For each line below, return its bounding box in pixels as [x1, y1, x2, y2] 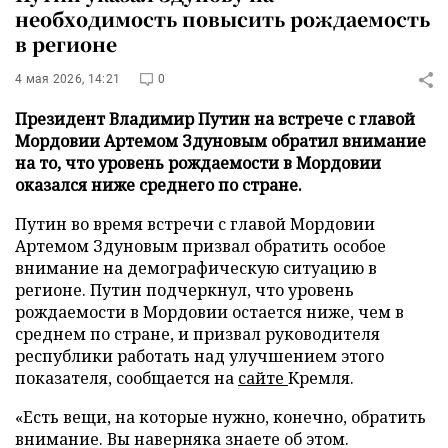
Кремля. [288, 367, 354, 389]
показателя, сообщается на [15, 367, 238, 389]
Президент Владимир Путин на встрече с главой [15, 108, 415, 130]
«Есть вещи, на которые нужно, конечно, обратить [15, 406, 426, 428]
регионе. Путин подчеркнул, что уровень [15, 279, 354, 301]
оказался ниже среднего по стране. [15, 174, 302, 196]
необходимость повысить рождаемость [15, 5, 430, 32]
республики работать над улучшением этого [15, 345, 384, 367]
